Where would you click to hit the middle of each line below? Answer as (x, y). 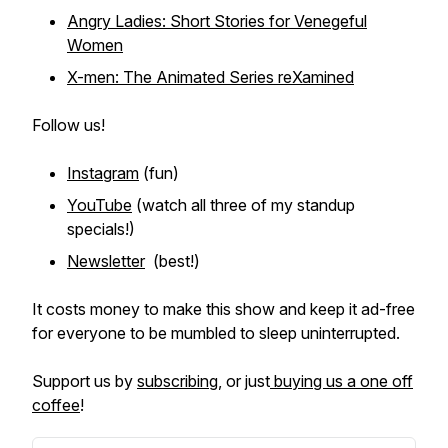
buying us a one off (341, 381)
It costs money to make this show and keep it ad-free (223, 309)
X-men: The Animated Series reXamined (210, 77)
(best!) (172, 261)
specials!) (101, 229)
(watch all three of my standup (243, 205)
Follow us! (70, 125)
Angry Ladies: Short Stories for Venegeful (217, 21)
